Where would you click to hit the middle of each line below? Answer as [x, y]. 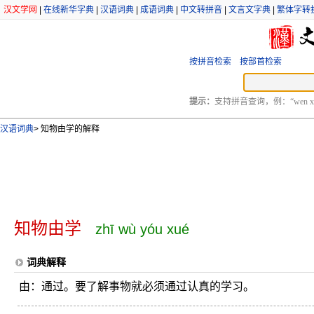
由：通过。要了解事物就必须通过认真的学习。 [137, 286]
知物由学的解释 [69, 129]
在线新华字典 [69, 10]
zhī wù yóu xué [142, 229]
